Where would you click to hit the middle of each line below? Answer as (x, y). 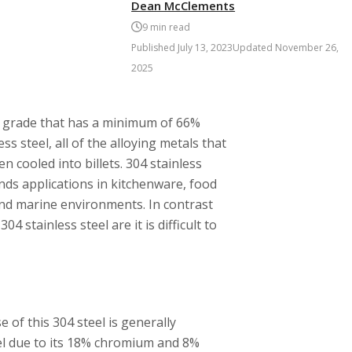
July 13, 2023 (205, 47)
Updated (254, 47)
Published (155, 47)
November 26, (307, 47)
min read (169, 27)
